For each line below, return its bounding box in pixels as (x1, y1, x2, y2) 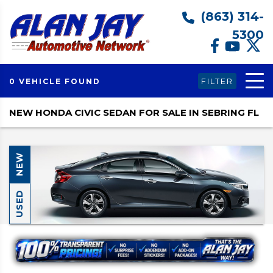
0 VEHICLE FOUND (9, 76, 101, 86)
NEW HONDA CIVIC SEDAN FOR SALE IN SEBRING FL (9, 107, 259, 118)
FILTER (201, 76, 233, 86)
